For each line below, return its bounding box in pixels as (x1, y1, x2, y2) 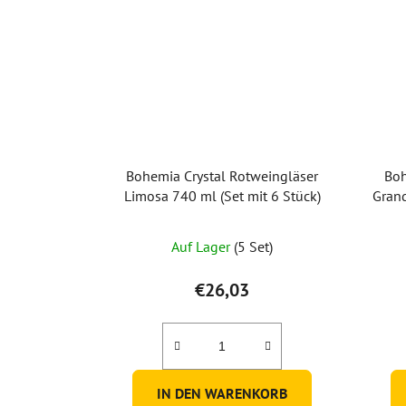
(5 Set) (234, 237, 274, 256)
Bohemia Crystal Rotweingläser (126, 166, 319, 185)
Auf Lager (171, 237, 235, 256)
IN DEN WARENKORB (157, 383, 288, 402)
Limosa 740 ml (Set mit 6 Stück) (123, 186, 321, 205)
